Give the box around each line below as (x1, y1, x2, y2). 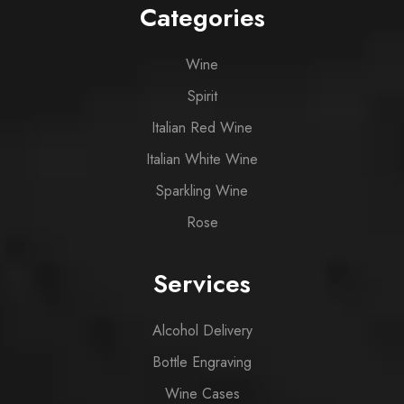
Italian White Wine (146, 149, 258, 170)
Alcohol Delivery (151, 320, 252, 342)
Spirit (187, 86, 217, 107)
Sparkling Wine (156, 180, 248, 202)
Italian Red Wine (151, 117, 252, 139)
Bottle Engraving (152, 352, 252, 373)
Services (153, 265, 251, 303)
